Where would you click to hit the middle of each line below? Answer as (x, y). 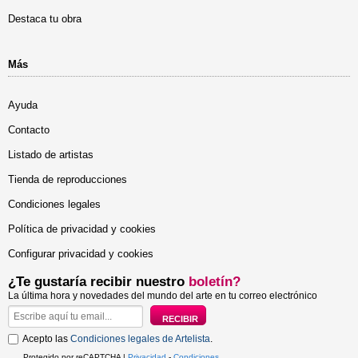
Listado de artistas (51, 154)
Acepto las (46, 338)
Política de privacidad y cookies (82, 229)
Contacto (29, 129)
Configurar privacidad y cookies (81, 253)
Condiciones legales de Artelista (140, 338)
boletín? (215, 281)
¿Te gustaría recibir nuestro (98, 281)
